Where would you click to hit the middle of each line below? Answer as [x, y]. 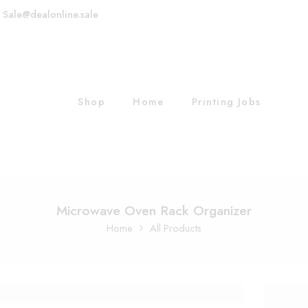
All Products [176, 228]
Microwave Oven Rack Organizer [154, 210]
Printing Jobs [226, 101]
